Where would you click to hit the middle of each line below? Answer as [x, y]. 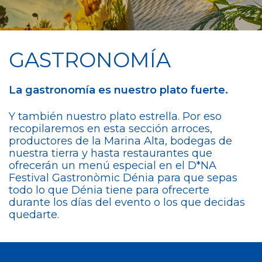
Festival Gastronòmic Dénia [82, 178]
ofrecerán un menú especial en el [98, 166]
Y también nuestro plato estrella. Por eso [115, 116]
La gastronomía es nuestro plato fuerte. [118, 90]
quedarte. [34, 215]
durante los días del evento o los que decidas [127, 202]
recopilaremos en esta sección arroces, [111, 129]
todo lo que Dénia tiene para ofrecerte [109, 190]
